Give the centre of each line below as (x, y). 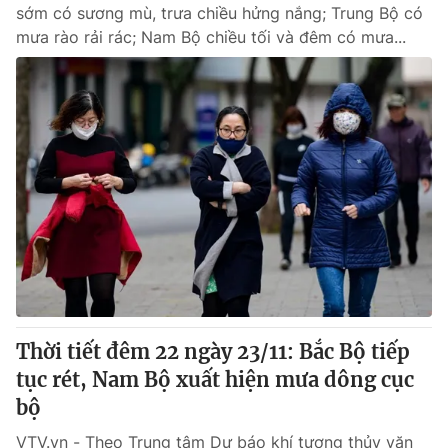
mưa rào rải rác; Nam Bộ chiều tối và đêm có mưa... (211, 37)
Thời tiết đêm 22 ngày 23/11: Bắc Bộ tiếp (213, 351)
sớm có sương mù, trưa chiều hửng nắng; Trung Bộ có (219, 13)
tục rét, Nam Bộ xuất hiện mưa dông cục (215, 379)
